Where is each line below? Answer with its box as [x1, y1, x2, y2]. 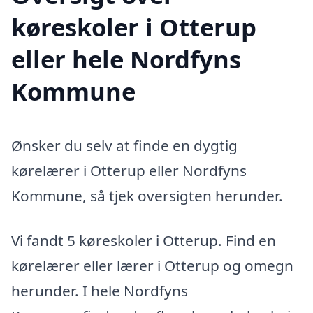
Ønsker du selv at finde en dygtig [11, 136, 238, 156]
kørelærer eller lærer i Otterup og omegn [11, 256, 293, 276]
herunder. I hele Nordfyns [11, 281, 188, 301]
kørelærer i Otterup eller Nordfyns [11, 161, 247, 181]
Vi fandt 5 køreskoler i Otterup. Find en [11, 231, 276, 251]
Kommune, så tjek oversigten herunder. [11, 186, 283, 206]
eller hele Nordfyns [11, 42, 241, 75]
